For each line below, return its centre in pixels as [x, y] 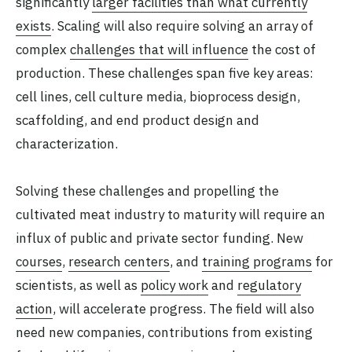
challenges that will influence [159, 49]
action [34, 308]
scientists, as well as [78, 285]
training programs [257, 261]
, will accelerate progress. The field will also [183, 308]
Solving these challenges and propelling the [147, 191]
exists [33, 26]
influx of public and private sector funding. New [159, 238]
